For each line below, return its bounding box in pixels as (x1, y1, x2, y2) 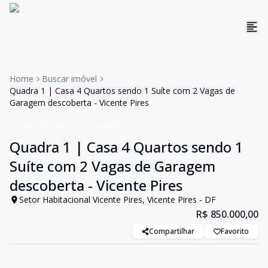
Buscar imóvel (42, 73, 97, 84)
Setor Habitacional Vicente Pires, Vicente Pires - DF (19, 194, 216, 205)
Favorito (221, 226, 249, 236)
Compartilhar (149, 226, 194, 236)
